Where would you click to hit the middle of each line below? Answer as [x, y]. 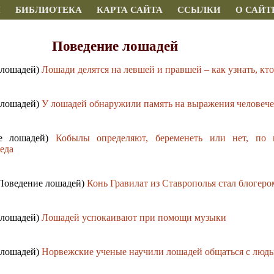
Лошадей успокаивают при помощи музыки [134, 218]
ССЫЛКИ [199, 10]
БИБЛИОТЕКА [49, 10]
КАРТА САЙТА [130, 10]
